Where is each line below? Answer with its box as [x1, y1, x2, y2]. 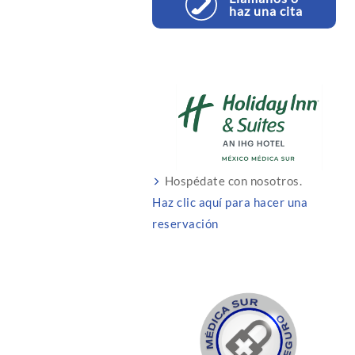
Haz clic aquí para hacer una [152, 194, 307, 209]
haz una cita [228, 3, 303, 18]
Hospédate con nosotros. [164, 173, 302, 188]
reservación [152, 216, 219, 231]
